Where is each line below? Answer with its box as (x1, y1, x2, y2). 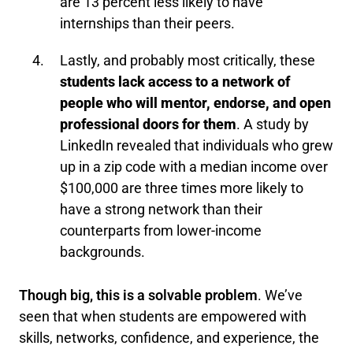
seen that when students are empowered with (19, 308, 307, 325)
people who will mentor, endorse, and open (60, 95, 331, 111)
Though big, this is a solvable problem (19, 287, 258, 303)
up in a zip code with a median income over (60, 158, 328, 175)
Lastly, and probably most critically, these (60, 52, 315, 69)
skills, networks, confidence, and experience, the (19, 329, 319, 346)
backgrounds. (60, 243, 145, 260)
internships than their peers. (60, 15, 235, 32)
